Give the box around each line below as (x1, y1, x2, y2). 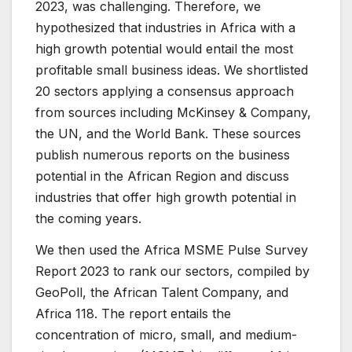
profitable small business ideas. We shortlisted (35, 62, 308, 79)
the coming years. (35, 211, 145, 227)
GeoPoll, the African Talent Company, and (35, 284, 288, 301)
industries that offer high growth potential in (35, 189, 296, 206)
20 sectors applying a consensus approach (35, 83, 294, 100)
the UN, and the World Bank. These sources (35, 126, 301, 142)
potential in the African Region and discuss (35, 168, 289, 185)
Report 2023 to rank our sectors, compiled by (35, 263, 310, 280)
